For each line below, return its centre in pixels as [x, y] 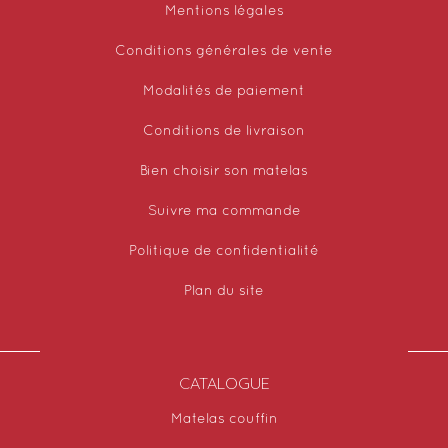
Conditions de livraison [224, 131]
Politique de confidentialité [224, 251]
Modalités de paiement [224, 91]
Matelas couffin [224, 419]
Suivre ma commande [224, 211]
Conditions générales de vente [224, 51]
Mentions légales [224, 11]
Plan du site [224, 291]
